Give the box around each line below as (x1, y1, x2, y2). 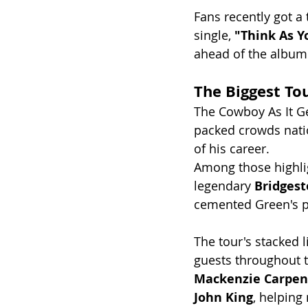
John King (194, 288, 253, 306)
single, (194, 26, 234, 43)
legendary (194, 177, 254, 194)
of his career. (194, 140, 269, 157)
